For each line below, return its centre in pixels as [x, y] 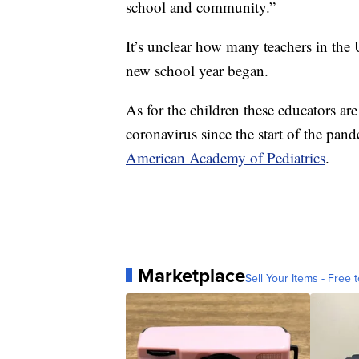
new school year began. [197, 70]
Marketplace [192, 275]
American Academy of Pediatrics [226, 157]
